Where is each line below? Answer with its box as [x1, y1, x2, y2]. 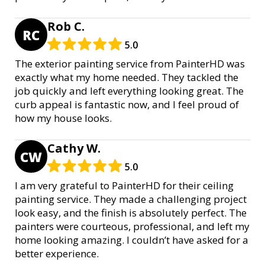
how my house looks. [15, 111, 112, 125]
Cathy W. [47, 140, 101, 157]
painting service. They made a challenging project [15, 192, 247, 206]
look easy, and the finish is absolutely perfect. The [15, 206, 247, 220]
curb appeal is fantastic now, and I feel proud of [15, 98, 239, 112]
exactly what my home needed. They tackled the [15, 70, 238, 85]
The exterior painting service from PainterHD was [15, 57, 245, 71]
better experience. [15, 247, 99, 261]
